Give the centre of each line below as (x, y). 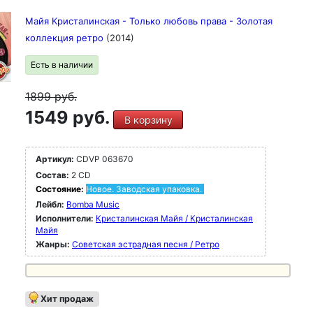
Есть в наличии (62, 65)
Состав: (52, 175)
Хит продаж (67, 299)
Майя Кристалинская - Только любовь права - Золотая (149, 21)
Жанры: (53, 244)
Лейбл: (50, 204)
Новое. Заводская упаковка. (144, 189)
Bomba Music (93, 204)
